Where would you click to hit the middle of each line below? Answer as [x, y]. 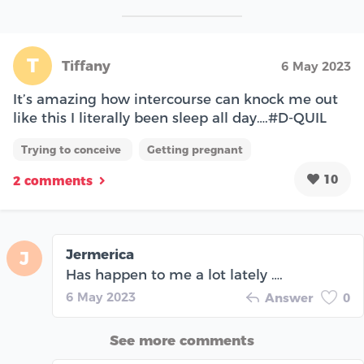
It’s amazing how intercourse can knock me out [175, 100]
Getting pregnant [195, 150]
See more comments [182, 341]
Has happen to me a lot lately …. [174, 275]
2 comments [53, 180]
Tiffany [86, 66]
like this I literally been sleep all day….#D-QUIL [170, 118]
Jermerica [100, 255]
